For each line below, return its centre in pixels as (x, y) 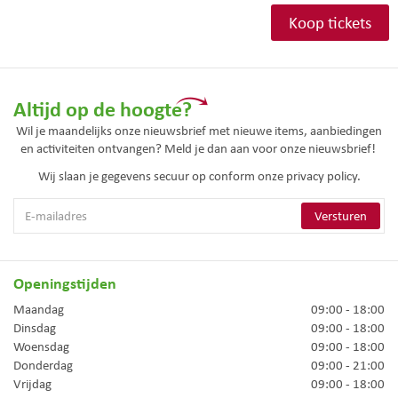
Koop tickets (330, 23)
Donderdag (43, 366)
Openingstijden (65, 283)
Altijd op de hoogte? (103, 109)
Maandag (39, 310)
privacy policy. (323, 175)
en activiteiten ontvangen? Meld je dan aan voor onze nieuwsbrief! (199, 149)
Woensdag (41, 347)
